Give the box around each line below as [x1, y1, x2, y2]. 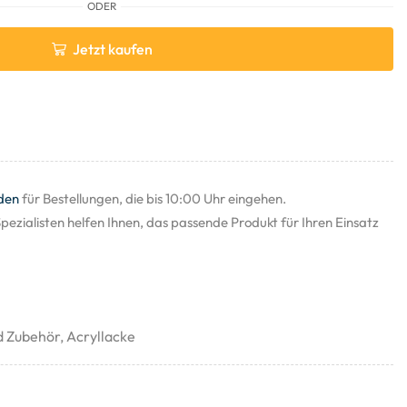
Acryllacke [66, 327, 135, 345]
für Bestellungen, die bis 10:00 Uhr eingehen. [19, 190, 286, 207]
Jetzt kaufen [72, 40, 153, 58]
